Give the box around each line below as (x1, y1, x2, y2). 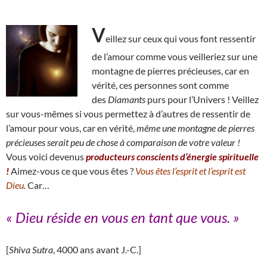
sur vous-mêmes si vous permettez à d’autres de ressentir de (6, 107, 250, 119)
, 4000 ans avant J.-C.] (53, 243, 141, 255)
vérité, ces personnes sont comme (92, 79, 229, 91)
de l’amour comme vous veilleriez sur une (92, 50, 257, 62)
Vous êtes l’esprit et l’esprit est (135, 164, 246, 176)
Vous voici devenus (6, 150, 86, 162)
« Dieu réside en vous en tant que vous (6, 208, 227, 226)
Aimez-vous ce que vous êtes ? (11, 164, 135, 176)
